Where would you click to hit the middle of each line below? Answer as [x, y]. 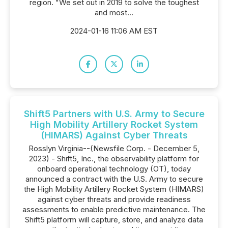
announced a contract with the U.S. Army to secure [114, 179]
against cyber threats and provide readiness [114, 199]
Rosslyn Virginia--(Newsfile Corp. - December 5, [114, 148]
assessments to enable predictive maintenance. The [114, 209]
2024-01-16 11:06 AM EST [114, 31]
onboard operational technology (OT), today [114, 169]
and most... [114, 12]
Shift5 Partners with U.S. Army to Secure [114, 114]
